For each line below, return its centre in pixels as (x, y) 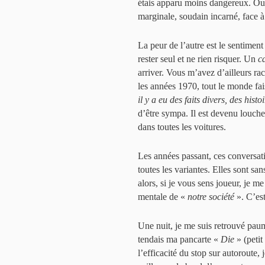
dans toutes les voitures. (182, 127)
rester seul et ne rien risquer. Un (198, 59)
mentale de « (163, 197)
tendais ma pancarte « (179, 239)
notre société (211, 197)
